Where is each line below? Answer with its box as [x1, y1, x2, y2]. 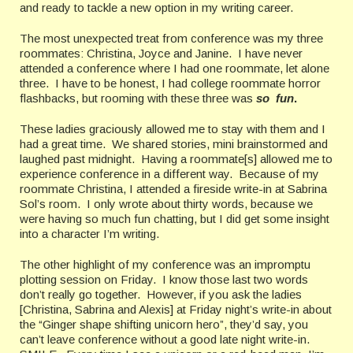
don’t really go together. [20, 288, 140, 302]
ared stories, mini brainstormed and [145, 137, 328, 151]
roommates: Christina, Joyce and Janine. [20, 46, 232, 61]
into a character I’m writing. [20, 227, 162, 241]
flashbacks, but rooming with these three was [20, 91, 256, 106]
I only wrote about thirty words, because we [87, 197, 313, 211]
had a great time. [20, 137, 106, 151]
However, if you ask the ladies [147, 288, 302, 302]
